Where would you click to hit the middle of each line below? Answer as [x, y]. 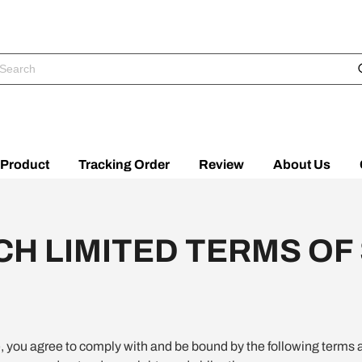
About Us [302, 164]
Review [221, 164]
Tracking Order [124, 164]
